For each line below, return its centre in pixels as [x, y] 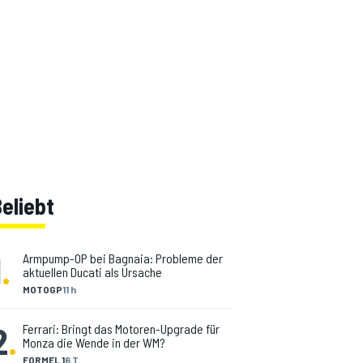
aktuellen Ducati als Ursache [92, 272]
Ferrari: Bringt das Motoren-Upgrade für [121, 329]
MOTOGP [43, 289]
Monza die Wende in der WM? [94, 342]
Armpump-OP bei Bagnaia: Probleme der [123, 258]
